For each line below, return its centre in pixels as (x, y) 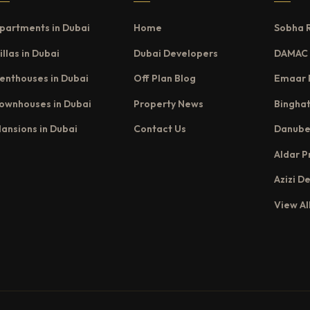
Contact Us (160, 129)
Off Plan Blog (165, 79)
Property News (169, 103)
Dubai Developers (176, 53)
